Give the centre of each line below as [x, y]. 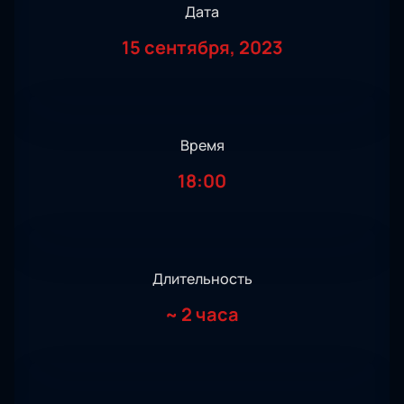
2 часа [210, 315]
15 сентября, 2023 [202, 48]
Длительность [202, 279]
